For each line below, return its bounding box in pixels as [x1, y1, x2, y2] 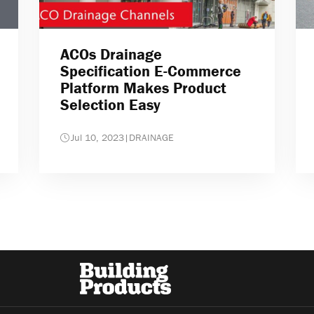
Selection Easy [60, 95, 161, 115]
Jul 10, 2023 [70, 131, 124, 144]
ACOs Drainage [60, 45, 162, 64]
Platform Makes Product [60, 78, 226, 98]
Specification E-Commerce [60, 62, 241, 81]
